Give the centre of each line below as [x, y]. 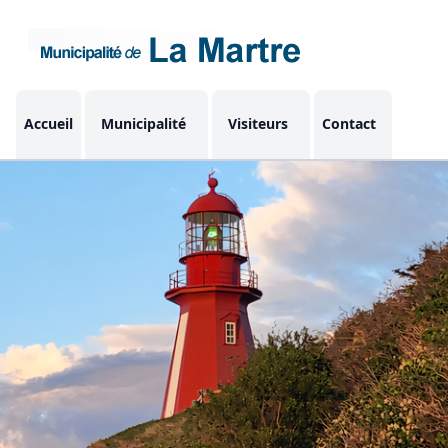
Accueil [48, 123]
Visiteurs [258, 123]
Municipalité [143, 123]
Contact [349, 123]
